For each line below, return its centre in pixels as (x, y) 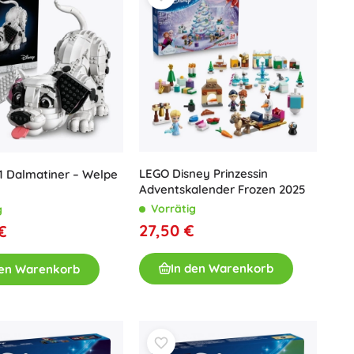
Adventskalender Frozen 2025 (222, 189)
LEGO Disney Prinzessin (203, 173)
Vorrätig (173, 208)
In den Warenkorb (222, 268)
